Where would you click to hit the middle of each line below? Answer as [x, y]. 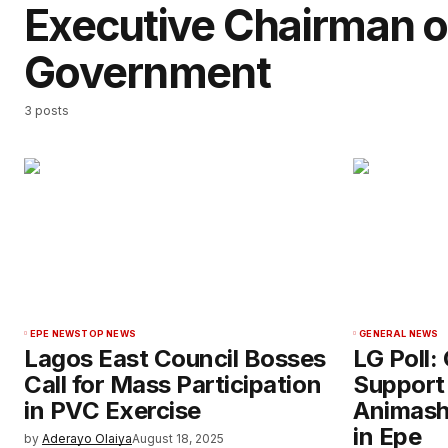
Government [147, 73]
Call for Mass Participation [173, 385]
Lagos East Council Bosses [175, 359]
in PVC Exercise [112, 411]
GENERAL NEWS [399, 334]
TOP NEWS [108, 334]
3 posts [46, 111]
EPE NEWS [56, 334]
